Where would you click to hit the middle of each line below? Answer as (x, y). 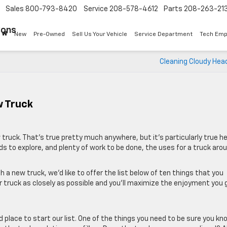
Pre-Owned (49, 35)
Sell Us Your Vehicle (100, 35)
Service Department (163, 35)
